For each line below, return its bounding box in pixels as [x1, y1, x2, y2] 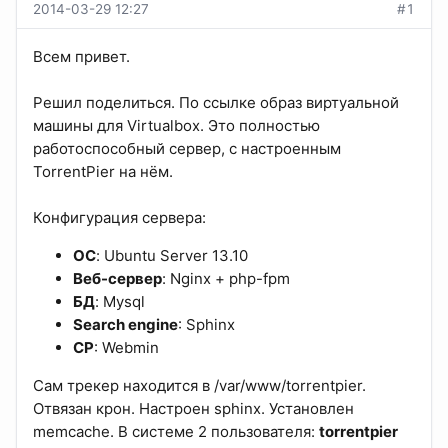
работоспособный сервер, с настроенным [33, 139, 341, 159]
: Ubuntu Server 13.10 [96, 246, 248, 266]
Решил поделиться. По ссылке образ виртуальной [33, 93, 399, 113]
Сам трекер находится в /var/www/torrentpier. [33, 376, 366, 396]
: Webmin [94, 338, 159, 358]
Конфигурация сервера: [33, 208, 206, 228]
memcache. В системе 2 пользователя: [33, 422, 319, 442]
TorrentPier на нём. [33, 162, 173, 182]
